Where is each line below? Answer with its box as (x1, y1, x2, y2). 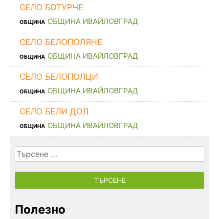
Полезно (15, 202, 66, 217)
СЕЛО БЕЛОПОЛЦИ (20, 71, 98, 82)
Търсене (14, 146, 46, 156)
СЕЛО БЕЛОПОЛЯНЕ (20, 37, 102, 47)
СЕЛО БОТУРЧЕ (20, 2, 83, 12)
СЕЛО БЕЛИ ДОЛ (20, 106, 88, 116)
